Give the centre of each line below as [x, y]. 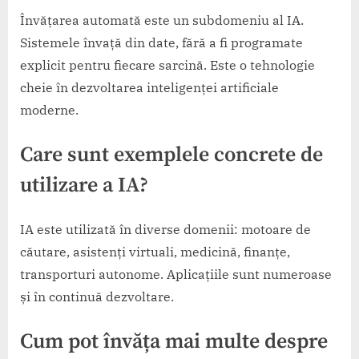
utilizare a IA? [84, 185]
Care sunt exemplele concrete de [171, 155]
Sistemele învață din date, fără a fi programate [161, 42]
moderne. [49, 109]
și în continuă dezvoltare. [97, 296]
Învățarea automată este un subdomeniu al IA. [162, 20]
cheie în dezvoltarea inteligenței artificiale [149, 87]
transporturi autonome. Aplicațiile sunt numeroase [176, 274]
